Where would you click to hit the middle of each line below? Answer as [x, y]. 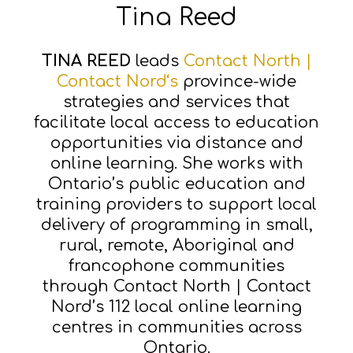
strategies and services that [176, 102]
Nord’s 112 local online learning [176, 307]
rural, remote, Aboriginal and [176, 245]
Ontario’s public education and [176, 184]
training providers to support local [176, 204]
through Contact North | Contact [176, 286]
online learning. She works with [176, 163]
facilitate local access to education [176, 123]
